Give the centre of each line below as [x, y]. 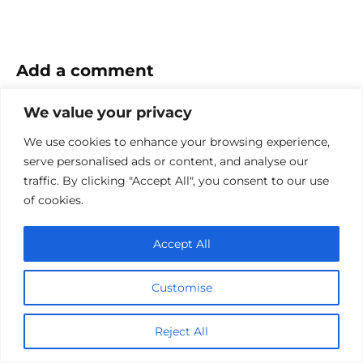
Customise [181, 287]
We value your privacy [108, 112]
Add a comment [85, 70]
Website [43, 193]
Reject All [181, 331]
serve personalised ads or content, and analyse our [166, 161]
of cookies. [53, 200]
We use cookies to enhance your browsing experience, [177, 141]
